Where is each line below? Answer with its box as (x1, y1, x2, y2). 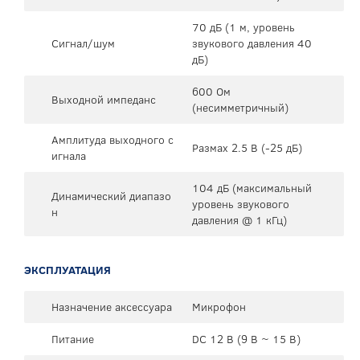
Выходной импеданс (51, 91, 156, 108)
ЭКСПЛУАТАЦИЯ (24, 261, 111, 278)
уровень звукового (192, 195, 289, 212)
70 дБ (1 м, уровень (192, 18, 295, 35)
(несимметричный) (192, 99, 288, 116)
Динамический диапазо (51, 187, 171, 204)
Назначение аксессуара (51, 298, 172, 315)
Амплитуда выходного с (51, 131, 174, 148)
